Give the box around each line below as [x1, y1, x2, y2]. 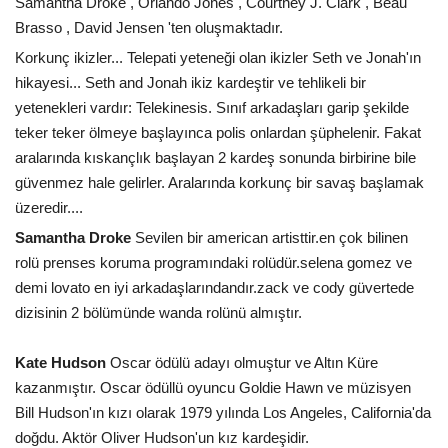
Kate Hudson [15, 353, 106, 371]
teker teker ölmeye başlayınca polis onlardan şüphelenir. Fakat [15, 123, 421, 141]
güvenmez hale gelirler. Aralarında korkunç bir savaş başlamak [15, 173, 424, 191]
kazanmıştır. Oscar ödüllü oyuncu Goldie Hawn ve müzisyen [15, 378, 411, 396]
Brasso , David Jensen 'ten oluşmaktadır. [15, 18, 283, 36]
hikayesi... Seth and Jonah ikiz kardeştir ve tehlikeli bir [15, 73, 366, 91]
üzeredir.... [15, 198, 83, 216]
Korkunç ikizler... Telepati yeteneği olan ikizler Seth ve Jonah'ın [15, 48, 421, 66]
